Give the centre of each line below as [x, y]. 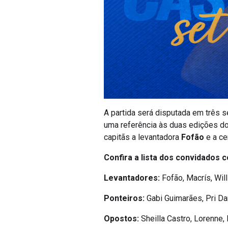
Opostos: [121, 219]
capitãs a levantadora [142, 137]
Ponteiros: [124, 198]
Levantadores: [132, 178]
